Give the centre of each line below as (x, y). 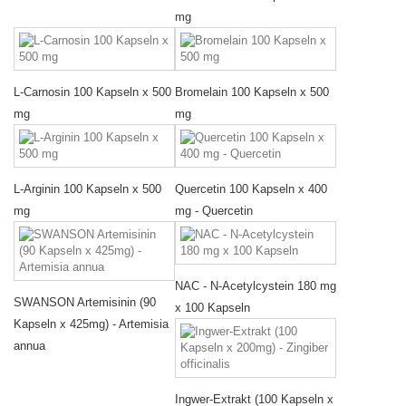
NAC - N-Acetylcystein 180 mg (256, 286)
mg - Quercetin (214, 211)
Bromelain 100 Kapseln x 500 (252, 92)
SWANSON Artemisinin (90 (85, 303)
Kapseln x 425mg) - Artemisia (91, 324)
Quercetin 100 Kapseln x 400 (251, 189)
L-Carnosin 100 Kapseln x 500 (92, 92)
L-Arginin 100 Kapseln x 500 (87, 189)
